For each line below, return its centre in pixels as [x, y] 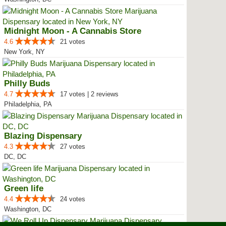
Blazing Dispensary [43, 136]
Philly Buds [27, 83]
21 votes [73, 42]
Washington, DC [28, 209]
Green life [24, 188]
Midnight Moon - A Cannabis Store [73, 31]
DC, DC [15, 157]
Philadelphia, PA [28, 104]
